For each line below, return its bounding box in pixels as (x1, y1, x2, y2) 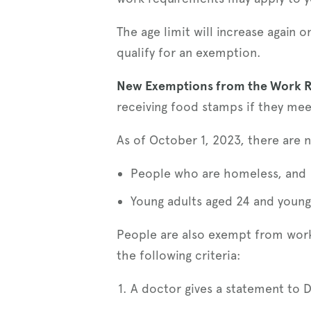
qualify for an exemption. (117, 44, 261, 60)
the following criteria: (117, 247, 241, 262)
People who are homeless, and (131, 165, 306, 180)
